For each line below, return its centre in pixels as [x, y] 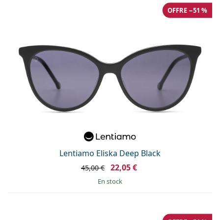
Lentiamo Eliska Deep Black [110, 153]
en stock [112, 181]
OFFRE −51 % [187, 10]
